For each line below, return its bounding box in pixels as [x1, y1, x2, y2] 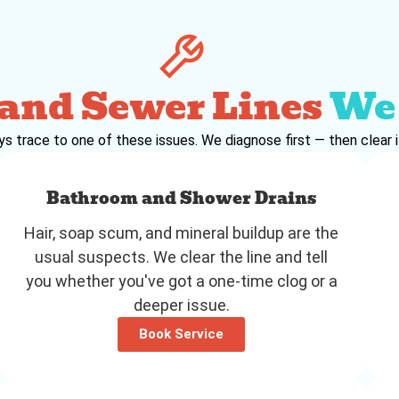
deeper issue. [133, 295, 230, 314]
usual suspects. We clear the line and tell [35, 247, 329, 266]
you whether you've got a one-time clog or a [25, 271, 338, 290]
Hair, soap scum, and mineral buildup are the [24, 223, 339, 242]
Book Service [139, 325, 224, 342]
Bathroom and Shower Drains [46, 184, 317, 211]
